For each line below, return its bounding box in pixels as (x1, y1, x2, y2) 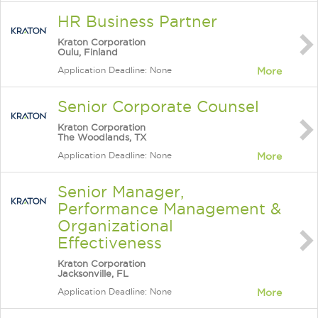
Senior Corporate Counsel (57, 98, 259, 115)
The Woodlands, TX (57, 132, 146, 142)
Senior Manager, (57, 183, 184, 200)
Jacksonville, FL (57, 268, 128, 278)
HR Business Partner (57, 13, 217, 30)
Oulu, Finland (57, 47, 118, 57)
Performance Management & (57, 200, 281, 217)
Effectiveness (57, 234, 162, 251)
